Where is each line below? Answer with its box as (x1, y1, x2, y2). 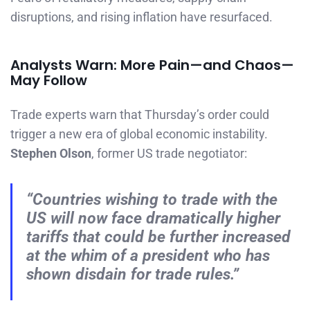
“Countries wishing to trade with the (26, 189, 277, 209)
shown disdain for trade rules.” (26, 264, 239, 284)
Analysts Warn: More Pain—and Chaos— (10, 55, 294, 75)
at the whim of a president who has (26, 245, 270, 265)
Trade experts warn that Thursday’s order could (10, 107, 269, 122)
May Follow (10, 71, 87, 91)
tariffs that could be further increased (26, 226, 291, 246)
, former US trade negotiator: (91, 146, 247, 161)
